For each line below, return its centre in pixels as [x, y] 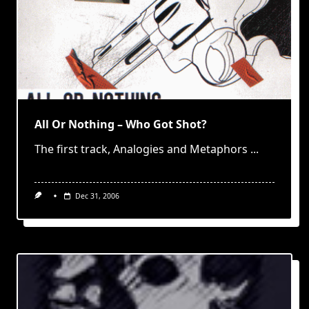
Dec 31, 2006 [97, 196]
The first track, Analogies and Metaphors [141, 149]
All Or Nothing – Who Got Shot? [121, 124]
